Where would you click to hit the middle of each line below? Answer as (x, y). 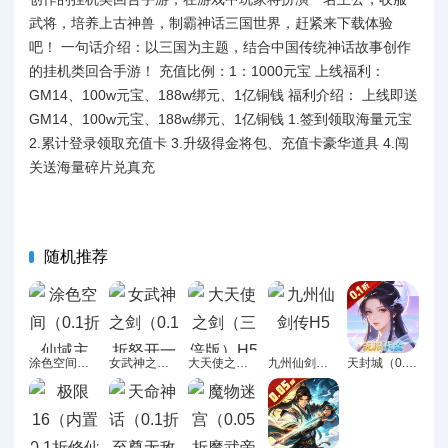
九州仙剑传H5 (321, 362)
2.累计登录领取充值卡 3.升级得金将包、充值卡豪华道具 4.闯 (219, 142)
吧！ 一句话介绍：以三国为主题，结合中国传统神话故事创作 (220, 46)
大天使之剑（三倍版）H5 (242, 362)
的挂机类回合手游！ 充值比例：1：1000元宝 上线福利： (207, 70)
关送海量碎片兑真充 (92, 166)
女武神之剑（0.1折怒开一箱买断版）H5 (162, 362)
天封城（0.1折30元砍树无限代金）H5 (411, 362)
